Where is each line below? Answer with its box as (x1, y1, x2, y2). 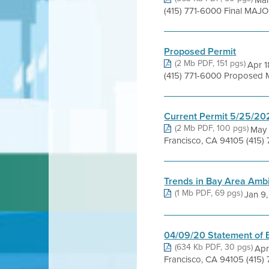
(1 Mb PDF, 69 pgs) (175, 187, 243, 199)
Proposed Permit (164, 44, 237, 58)
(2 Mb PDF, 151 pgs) (175, 57, 246, 70)
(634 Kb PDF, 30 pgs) (175, 241, 253, 253)
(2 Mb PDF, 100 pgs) (175, 122, 249, 134)
